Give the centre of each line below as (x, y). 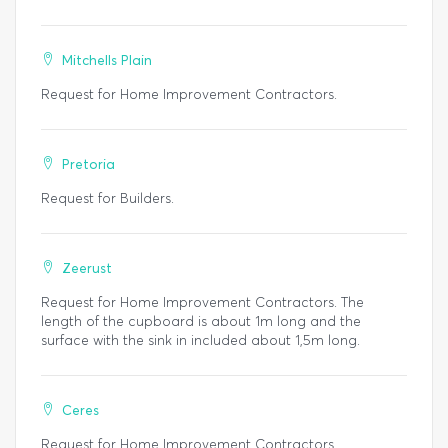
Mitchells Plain (107, 61)
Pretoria (88, 165)
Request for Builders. (107, 199)
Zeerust (87, 269)
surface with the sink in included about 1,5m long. (200, 341)
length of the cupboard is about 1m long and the (201, 322)
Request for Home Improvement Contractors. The (202, 303)
